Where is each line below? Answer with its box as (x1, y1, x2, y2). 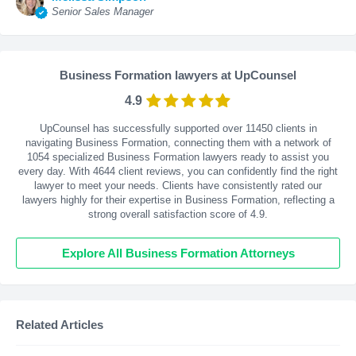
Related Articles (16, 318, 103, 332)
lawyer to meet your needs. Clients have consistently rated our (34, 180, 322, 192)
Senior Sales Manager (52, 6, 153, 17)
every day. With (18, 165, 93, 178)
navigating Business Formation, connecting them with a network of (25, 137, 331, 149)
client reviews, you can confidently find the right (115, 165, 338, 178)
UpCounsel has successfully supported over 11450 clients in (39, 122, 317, 135)
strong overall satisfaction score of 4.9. (88, 208, 268, 221)
